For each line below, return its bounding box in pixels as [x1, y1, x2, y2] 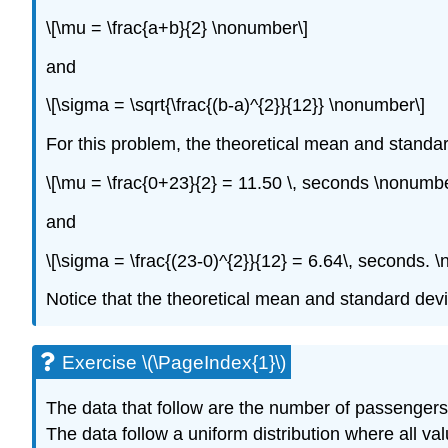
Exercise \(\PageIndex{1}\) [62, 352, 286, 374]
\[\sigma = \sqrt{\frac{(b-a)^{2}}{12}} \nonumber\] [46, 95, 425, 116]
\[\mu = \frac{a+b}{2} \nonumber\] [46, 17, 308, 38]
